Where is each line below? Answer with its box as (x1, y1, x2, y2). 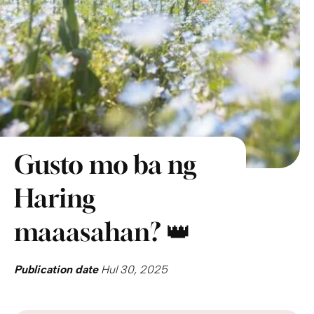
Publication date (14, 262, 98, 276)
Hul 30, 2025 (98, 262, 168, 276)
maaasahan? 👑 (14, 216, 191, 247)
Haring (14, 182, 95, 213)
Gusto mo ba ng (14, 149, 196, 179)
